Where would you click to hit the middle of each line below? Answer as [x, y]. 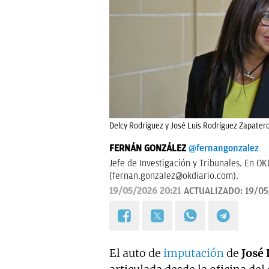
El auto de [136, 253]
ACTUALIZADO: [214, 191]
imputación [194, 253]
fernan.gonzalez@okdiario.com [173, 176]
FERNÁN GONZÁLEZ [148, 148]
